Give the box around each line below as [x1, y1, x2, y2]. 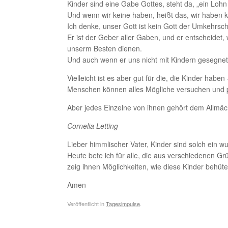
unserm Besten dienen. [67, 43, 142, 53]
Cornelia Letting [67, 121, 118, 131]
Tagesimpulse [106, 199, 140, 208]
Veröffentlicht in [67, 199, 106, 208]
